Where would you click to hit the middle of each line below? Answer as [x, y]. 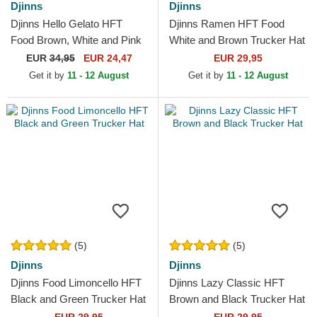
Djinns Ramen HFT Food [227, 24]
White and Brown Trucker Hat [237, 40]
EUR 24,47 [106, 58]
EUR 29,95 [238, 58]
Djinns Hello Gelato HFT [67, 24]
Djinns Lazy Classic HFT [227, 283]
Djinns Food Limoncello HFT [76, 283]
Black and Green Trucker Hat [78, 299]
